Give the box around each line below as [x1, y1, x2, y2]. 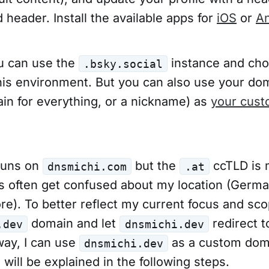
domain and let [28, 216, 120, 231]
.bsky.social [83, 57, 163, 70]
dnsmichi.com [47, 160, 127, 173]
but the [131, 158, 180, 173]
